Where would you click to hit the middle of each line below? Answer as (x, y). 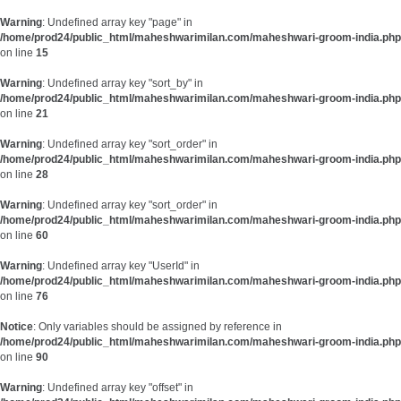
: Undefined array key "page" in (117, 22)
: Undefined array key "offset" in (118, 388)
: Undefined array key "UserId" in (121, 266)
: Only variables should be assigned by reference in (158, 327)
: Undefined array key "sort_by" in (123, 83)
